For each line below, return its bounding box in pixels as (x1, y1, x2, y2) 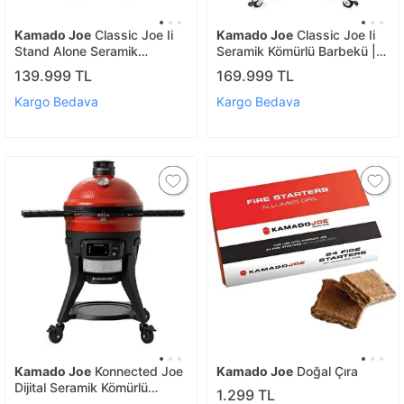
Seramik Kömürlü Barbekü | (216, 43, 376, 59)
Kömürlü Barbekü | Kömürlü (14, 60, 173, 75)
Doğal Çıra (293, 363, 358, 379)
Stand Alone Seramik (14, 43, 138, 59)
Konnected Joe (91, 363, 183, 379)
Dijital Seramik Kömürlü (14, 379, 148, 395)
